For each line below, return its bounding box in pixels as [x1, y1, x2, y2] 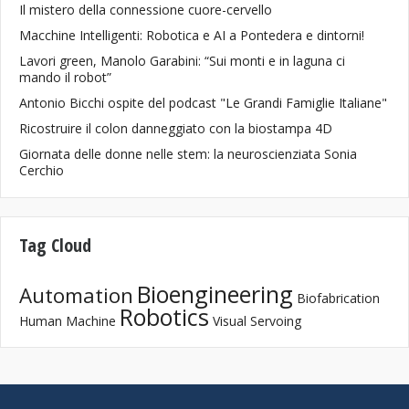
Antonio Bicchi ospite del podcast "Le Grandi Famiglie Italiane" [19, 94, 387, 111]
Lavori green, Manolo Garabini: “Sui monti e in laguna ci [19, 52, 345, 69]
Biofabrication [297, 289, 380, 307]
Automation [19, 281, 133, 309]
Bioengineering [137, 278, 293, 309]
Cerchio [19, 162, 64, 179]
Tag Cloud [19, 233, 91, 257]
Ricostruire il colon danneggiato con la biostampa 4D [19, 120, 332, 137]
